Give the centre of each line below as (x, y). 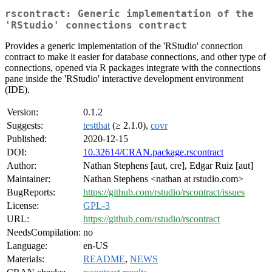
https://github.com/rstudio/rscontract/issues (164, 192)
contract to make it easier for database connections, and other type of (135, 57)
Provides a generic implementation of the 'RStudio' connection (124, 46)
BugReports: (31, 192)
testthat (97, 126)
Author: (22, 166)
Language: (27, 246)
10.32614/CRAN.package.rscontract (153, 152)
